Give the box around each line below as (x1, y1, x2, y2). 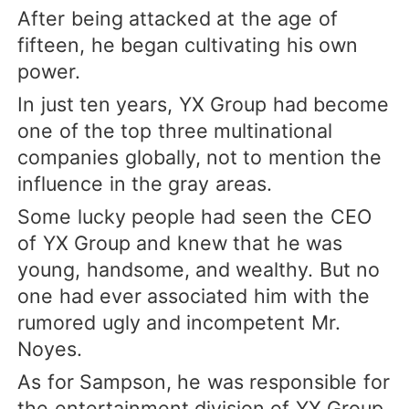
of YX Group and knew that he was (17, 230, 343, 255)
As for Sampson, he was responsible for (17, 370, 390, 394)
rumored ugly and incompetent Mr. (17, 309, 341, 334)
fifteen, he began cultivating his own (17, 32, 359, 57)
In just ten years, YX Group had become (17, 91, 390, 116)
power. (17, 58, 81, 83)
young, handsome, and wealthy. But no (17, 257, 381, 281)
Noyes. (17, 336, 83, 361)
